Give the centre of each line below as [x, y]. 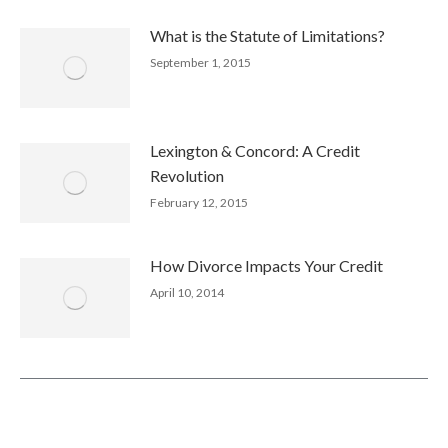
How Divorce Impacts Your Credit [266, 265]
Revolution [187, 175]
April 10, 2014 [187, 292]
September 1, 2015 [200, 62]
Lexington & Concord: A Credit [255, 150]
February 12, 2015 [199, 202]
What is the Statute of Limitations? [267, 35]
